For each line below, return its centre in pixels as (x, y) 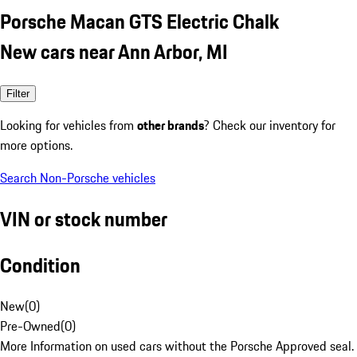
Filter (18, 93)
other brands (171, 125)
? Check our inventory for (270, 125)
